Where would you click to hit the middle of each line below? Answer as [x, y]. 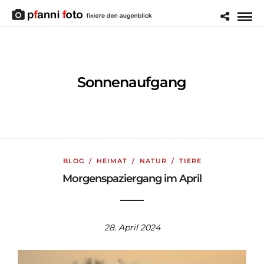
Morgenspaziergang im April [132, 179]
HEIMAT [112, 161]
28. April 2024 [132, 227]
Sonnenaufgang [132, 82]
